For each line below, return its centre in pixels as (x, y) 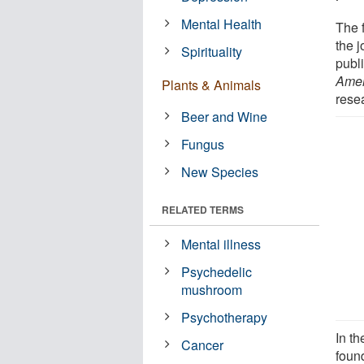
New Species (220, 171)
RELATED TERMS (203, 209)
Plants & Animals (211, 84)
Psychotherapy (225, 317)
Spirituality (212, 51)
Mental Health (222, 24)
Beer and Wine (225, 116)
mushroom (212, 289)
